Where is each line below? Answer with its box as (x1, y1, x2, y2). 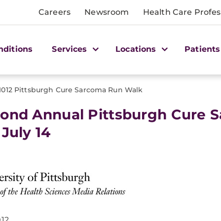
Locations (115, 44, 159, 54)
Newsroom (84, 7, 129, 17)
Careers (38, 7, 71, 17)
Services (52, 44, 90, 54)
